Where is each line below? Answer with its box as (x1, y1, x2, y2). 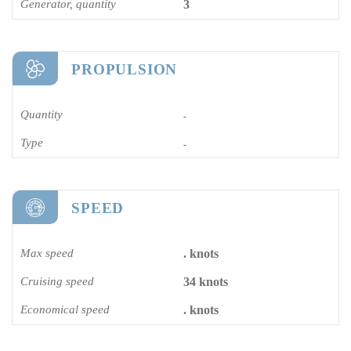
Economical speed (20, 302, 110, 316)
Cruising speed (20, 274, 94, 288)
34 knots (183, 274, 228, 288)
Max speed (20, 246, 74, 259)
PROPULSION (71, 60, 178, 78)
